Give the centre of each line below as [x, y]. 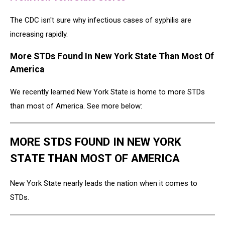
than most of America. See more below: [76, 106]
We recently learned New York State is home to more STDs [107, 92]
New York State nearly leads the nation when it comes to [104, 184]
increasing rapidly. [39, 34]
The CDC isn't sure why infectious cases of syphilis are [101, 20]
